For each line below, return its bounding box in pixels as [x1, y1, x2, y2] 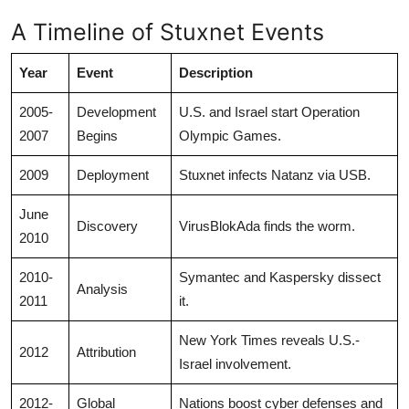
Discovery [77, 217, 138, 234]
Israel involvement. [179, 355, 291, 372]
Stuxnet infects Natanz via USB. [179, 166, 371, 183]
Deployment [77, 166, 149, 183]
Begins [77, 127, 118, 143]
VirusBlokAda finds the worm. [179, 217, 355, 234]
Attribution [77, 343, 136, 360]
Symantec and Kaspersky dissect [179, 268, 381, 285]
